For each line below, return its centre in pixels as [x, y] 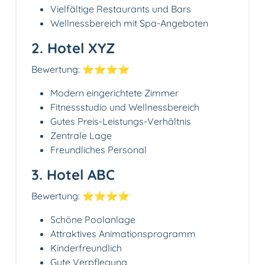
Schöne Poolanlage [93, 220]
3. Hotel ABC [73, 175]
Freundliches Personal [98, 150]
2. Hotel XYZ [73, 48]
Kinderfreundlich [86, 248]
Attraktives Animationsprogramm [123, 234]
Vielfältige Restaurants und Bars [121, 9]
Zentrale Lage [81, 136]
